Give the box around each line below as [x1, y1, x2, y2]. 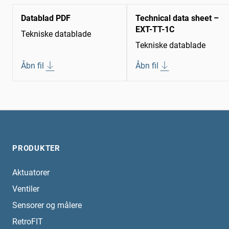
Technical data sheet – [135, 13, 219, 24]
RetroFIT [12, 217, 43, 227]
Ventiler [12, 184, 39, 194]
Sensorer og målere [12, 200, 82, 211]
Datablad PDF [21, 13, 71, 24]
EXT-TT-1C [135, 25, 174, 35]
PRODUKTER [12, 144, 60, 153]
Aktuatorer [12, 168, 50, 178]
